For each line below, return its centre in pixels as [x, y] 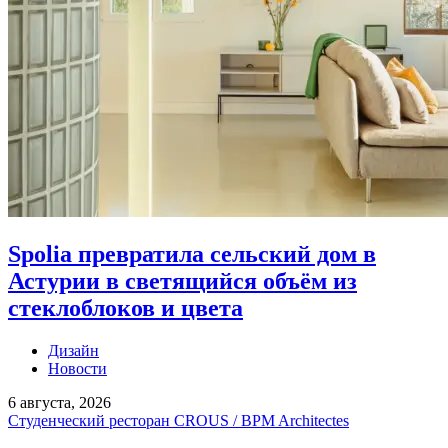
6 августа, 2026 [59, 402]
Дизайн [73, 350]
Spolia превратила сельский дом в [192, 253]
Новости [77, 368]
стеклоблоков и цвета [125, 307]
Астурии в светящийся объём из [182, 280]
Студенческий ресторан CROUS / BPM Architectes [178, 420]
